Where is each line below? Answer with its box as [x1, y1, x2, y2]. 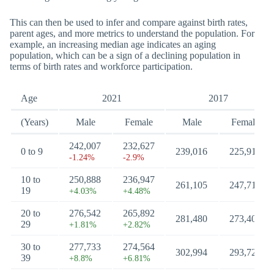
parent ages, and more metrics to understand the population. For [10, 28, 254, 39]
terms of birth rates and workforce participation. [10, 61, 193, 72]
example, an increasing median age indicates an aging [10, 39, 216, 50]
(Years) [21, 117, 48, 127]
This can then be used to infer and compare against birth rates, [10, 17, 248, 28]
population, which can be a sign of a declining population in [10, 50, 240, 61]
